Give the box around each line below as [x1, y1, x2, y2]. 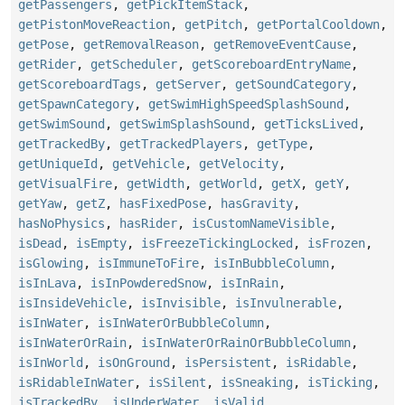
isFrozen [307, 236, 365, 251]
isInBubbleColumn [213, 256, 329, 271]
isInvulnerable [235, 296, 336, 311]
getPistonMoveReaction [18, 17, 170, 33]
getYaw [18, 196, 61, 212]
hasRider [119, 216, 177, 231]
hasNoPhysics [18, 216, 105, 231]
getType [257, 137, 307, 152]
